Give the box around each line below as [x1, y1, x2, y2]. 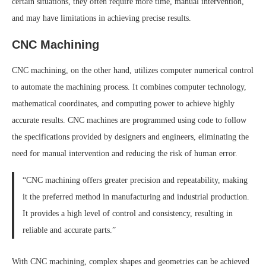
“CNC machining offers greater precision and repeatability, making [22, 176, 248, 185]
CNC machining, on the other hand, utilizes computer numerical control [12, 66, 254, 75]
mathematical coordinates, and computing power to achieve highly [12, 99, 235, 109]
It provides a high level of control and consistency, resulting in [22, 209, 233, 218]
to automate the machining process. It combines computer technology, [12, 83, 246, 92]
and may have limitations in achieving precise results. [12, 14, 191, 23]
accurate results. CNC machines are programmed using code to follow [12, 116, 246, 125]
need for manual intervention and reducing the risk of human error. [12, 149, 237, 159]
